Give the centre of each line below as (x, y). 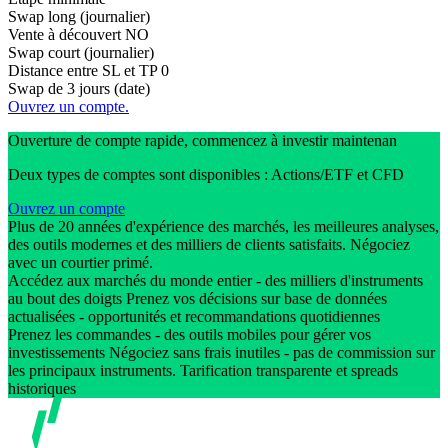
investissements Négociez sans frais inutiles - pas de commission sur (221, 353)
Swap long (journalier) (79, 17)
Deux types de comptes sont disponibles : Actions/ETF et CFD (206, 175)
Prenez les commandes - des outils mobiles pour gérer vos (189, 335)
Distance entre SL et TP (82, 71)
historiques (44, 389)
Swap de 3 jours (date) (79, 89)
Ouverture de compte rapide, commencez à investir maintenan (202, 141)
